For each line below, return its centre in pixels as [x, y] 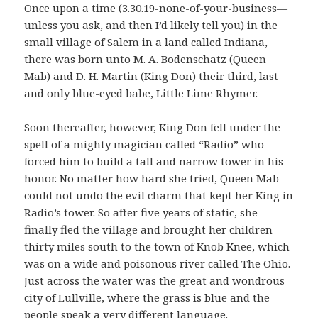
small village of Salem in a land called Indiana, [146, 42]
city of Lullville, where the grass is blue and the [147, 298]
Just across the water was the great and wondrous [155, 281]
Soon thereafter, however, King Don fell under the [153, 127]
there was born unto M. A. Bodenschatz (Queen [146, 59]
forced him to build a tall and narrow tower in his [154, 161]
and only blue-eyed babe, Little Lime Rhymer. [141, 93]
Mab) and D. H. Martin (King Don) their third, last [152, 76]
